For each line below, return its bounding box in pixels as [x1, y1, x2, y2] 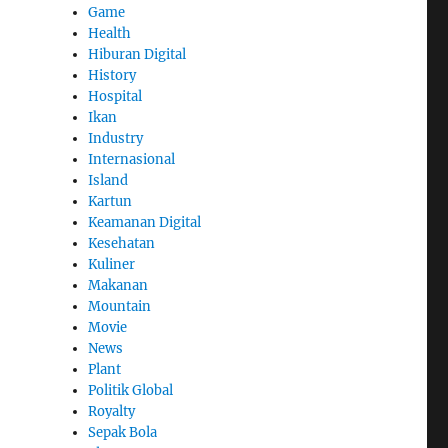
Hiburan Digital [88, 45, 187, 63]
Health [88, 24, 132, 42]
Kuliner [88, 255, 136, 273]
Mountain [88, 297, 152, 315]
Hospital [88, 87, 143, 105]
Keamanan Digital [88, 213, 202, 231]
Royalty [88, 402, 136, 420]
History [88, 66, 137, 84]
